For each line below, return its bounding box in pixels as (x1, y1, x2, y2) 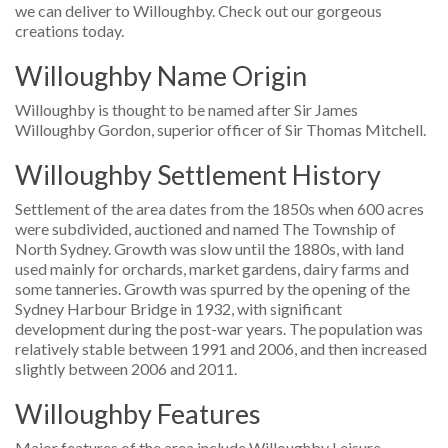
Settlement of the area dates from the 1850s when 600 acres (15, 198, 424, 218)
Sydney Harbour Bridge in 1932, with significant (15, 298, 342, 318)
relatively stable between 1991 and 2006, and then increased (15, 338, 427, 358)
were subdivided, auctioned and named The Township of (15, 218, 396, 238)
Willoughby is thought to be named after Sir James (15, 99, 358, 119)
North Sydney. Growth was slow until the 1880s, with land (15, 238, 404, 258)
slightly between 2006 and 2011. (15, 358, 237, 378)
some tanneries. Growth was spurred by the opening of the (15, 278, 410, 298)
